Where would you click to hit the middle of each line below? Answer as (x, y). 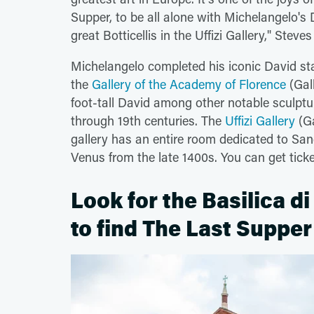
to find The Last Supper (191, 229)
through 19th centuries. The (148, 121)
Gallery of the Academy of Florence (189, 84)
